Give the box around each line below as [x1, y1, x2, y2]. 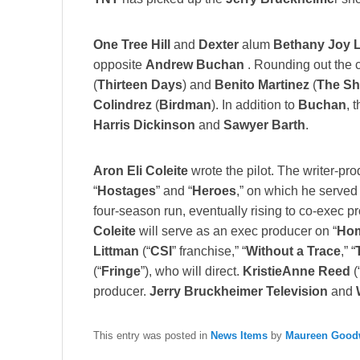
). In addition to [211, 98, 298, 112]
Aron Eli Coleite [93, 164, 188, 178]
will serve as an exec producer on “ [136, 224, 337, 239]
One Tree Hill [93, 38, 170, 52]
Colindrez [93, 98, 152, 112]
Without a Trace [246, 244, 341, 259]
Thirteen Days [97, 78, 182, 92]
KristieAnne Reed [243, 264, 350, 279]
